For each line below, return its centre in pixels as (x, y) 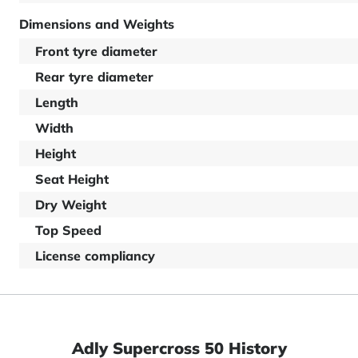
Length (57, 102)
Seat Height (72, 179)
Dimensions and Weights (97, 24)
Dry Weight (71, 205)
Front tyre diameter (96, 51)
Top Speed (68, 230)
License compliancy (95, 256)
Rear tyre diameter (94, 77)
